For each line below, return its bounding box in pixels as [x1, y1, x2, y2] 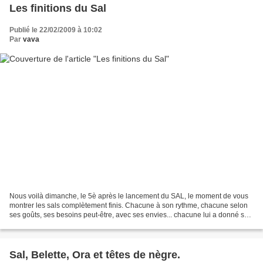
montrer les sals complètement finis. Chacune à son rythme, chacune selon [9, 201, 248, 210]
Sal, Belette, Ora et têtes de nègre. [9, 249, 180, 261]
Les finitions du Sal [9, 2, 106, 14]
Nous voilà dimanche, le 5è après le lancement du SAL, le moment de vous [9, 192, 248, 201]
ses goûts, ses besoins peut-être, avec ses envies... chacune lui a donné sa [9, 211, 248, 220]
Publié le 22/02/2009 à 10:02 [9, 25, 102, 34]
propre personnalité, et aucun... [9, 220, 109, 229]
